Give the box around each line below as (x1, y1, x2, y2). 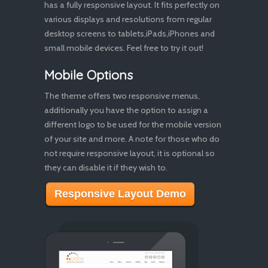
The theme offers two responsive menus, (44, 90, 200, 101)
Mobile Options (44, 67, 133, 83)
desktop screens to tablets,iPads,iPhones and (44, 28, 215, 39)
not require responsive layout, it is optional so (44, 148, 215, 159)
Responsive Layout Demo (54, 188, 186, 200)
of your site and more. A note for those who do (44, 133, 220, 144)
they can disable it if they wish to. (44, 162, 167, 173)
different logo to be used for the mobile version (44, 119, 221, 130)
